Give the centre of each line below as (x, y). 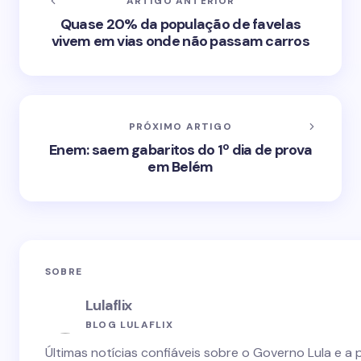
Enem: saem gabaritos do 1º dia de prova (180, 150)
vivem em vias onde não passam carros (180, 41)
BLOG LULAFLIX (130, 324)
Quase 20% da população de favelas (180, 24)
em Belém (180, 167)
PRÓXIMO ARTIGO (180, 127)
